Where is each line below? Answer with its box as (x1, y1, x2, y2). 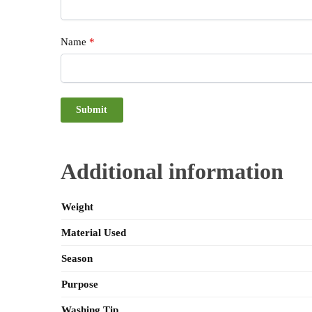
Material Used (61, 227, 126, 239)
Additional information (61, 159, 284, 185)
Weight (61, 201, 93, 213)
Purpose (61, 279, 98, 290)
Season (61, 253, 93, 265)
